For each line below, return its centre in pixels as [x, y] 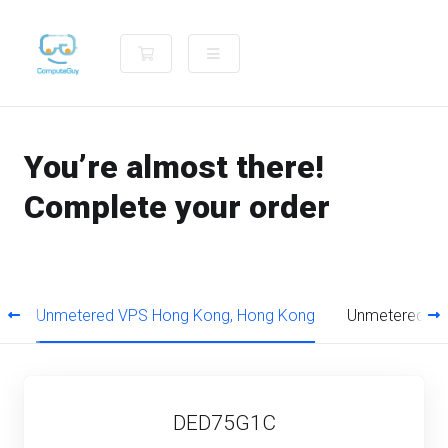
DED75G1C [224, 423]
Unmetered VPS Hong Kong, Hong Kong [175, 315]
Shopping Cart [201, 52]
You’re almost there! [174, 167]
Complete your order [177, 207]
